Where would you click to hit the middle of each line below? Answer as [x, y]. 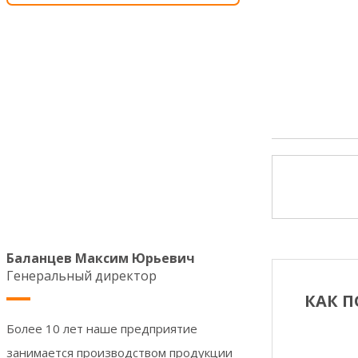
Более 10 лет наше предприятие [102, 329]
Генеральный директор [82, 276]
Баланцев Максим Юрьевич [101, 259]
